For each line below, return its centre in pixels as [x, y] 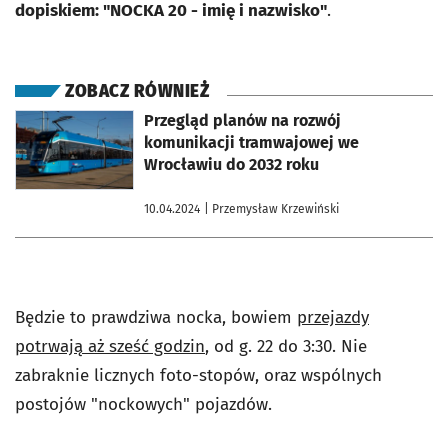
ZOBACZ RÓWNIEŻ [137, 91]
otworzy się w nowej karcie [87, 117]
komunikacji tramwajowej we [251, 142]
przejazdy [333, 317]
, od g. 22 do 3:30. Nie [286, 346]
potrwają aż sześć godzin [110, 346]
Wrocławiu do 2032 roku [231, 164]
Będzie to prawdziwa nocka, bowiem [156, 317]
